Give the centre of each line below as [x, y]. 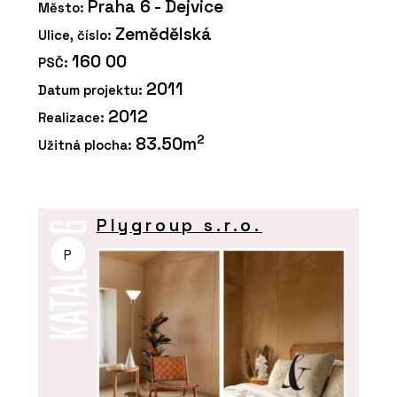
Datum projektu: [92, 90]
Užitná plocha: [87, 144]
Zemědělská [163, 34]
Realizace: [73, 117]
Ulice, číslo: [77, 35]
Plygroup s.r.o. [179, 225]
